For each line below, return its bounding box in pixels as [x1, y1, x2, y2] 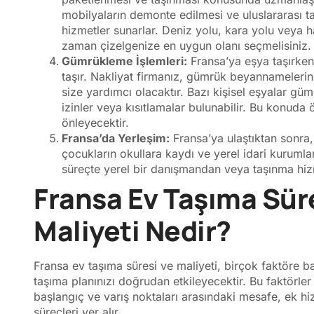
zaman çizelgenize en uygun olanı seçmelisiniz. [62, 38, 311, 53]
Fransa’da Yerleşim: [62, 130, 170, 145]
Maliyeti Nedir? [34, 211, 231, 250]
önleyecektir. [62, 115, 129, 130]
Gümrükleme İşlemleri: [62, 53, 187, 68]
